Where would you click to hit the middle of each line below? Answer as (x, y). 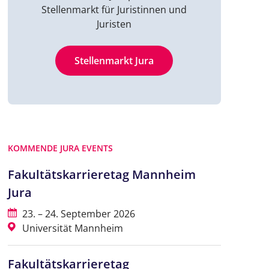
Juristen (114, 24)
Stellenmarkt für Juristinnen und (114, 10)
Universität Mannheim (71, 228)
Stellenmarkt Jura (114, 61)
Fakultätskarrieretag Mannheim (101, 175)
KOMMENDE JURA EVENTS (60, 148)
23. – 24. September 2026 (77, 214)
